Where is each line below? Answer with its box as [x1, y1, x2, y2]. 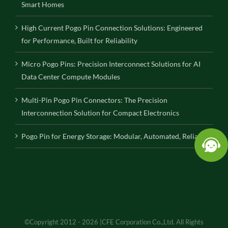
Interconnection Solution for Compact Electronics [21, 108, 179, 117]
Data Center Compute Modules [21, 72, 120, 81]
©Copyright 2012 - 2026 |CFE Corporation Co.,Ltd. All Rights [24, 217, 204, 226]
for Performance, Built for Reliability [21, 36, 137, 45]
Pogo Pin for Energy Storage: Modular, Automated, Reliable [21, 131, 208, 140]
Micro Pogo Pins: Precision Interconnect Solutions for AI [21, 59, 201, 68]
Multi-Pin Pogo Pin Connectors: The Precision [21, 95, 167, 104]
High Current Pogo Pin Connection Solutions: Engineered [21, 23, 203, 32]
